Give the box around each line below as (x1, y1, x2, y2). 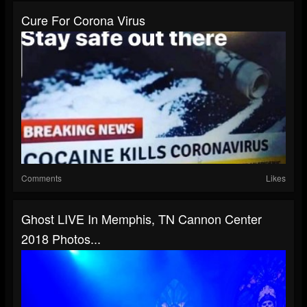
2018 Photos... (21, 229, 101, 247)
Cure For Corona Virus (21, 10, 145, 29)
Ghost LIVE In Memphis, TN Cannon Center (21, 209, 262, 228)
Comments (21, 171, 62, 184)
